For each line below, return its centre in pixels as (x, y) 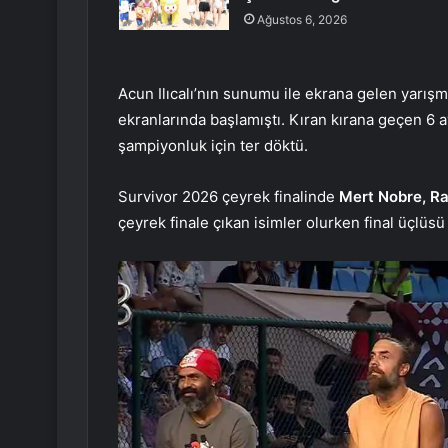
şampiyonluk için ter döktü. (213, 145)
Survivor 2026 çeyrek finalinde (228, 196)
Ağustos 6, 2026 (301, 19)
